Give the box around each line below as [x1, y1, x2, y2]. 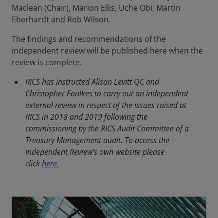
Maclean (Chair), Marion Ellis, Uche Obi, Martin [12, 2, 181, 13]
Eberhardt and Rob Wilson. [12, 14, 110, 25]
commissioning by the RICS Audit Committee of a [25, 123, 189, 134]
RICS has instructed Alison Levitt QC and [25, 76, 159, 87]
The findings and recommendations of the [12, 34, 166, 44]
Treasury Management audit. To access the [25, 135, 169, 145]
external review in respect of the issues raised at [25, 100, 186, 110]
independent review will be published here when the [12, 45, 203, 56]
